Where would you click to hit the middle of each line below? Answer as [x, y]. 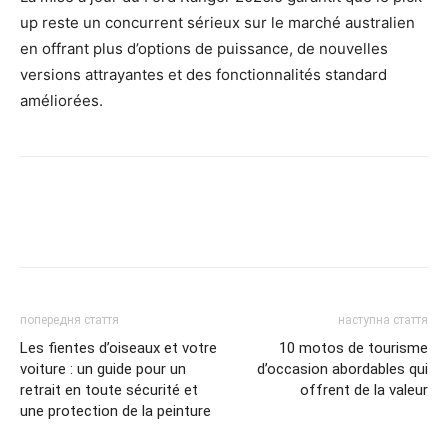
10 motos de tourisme [353, 347]
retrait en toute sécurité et [109, 389]
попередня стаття [69, 319]
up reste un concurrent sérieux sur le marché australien [217, 22]
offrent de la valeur [364, 389]
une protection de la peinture [115, 410]
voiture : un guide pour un [103, 368]
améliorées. [61, 100]
